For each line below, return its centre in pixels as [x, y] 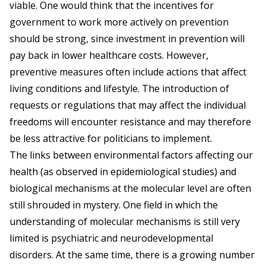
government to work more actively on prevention [119, 22]
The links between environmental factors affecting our [131, 155]
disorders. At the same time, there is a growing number [132, 255]
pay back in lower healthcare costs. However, [109, 56]
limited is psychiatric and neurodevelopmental [111, 238]
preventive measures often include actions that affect [128, 72]
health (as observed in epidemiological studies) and [123, 172]
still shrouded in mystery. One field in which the [114, 205]
